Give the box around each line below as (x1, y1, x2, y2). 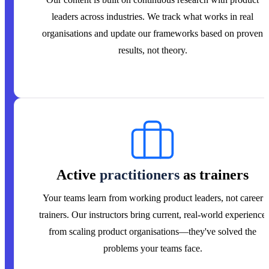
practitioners (100, 167, 180, 183)
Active (56, 167, 100, 183)
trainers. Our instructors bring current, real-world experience (39, 210, 266, 220)
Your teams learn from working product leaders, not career (42, 193, 263, 204)
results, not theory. (118, 45, 187, 56)
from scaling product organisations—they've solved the (49, 226, 256, 237)
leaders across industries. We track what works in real (52, 11, 253, 22)
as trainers (180, 167, 249, 183)
